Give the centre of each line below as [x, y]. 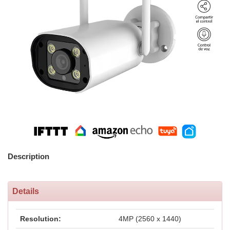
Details [26, 191]
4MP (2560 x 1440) [150, 219]
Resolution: [41, 219]
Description [28, 156]
